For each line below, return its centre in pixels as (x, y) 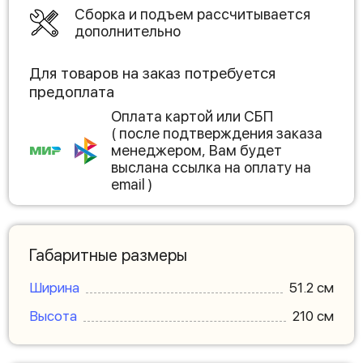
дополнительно (128, 32)
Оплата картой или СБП (192, 117)
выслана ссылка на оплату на (211, 168)
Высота (53, 316)
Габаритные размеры (108, 256)
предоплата (72, 92)
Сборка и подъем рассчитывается (192, 15)
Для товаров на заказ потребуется (152, 74)
